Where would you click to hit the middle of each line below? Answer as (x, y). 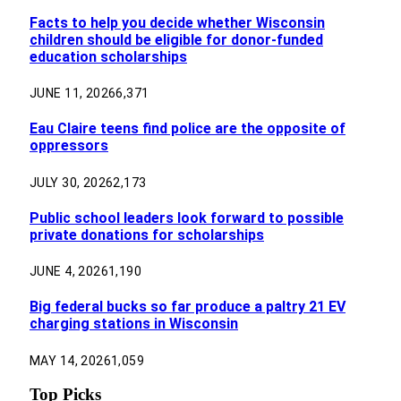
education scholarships (108, 56)
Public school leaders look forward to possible (187, 218)
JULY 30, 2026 (72, 182)
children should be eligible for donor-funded (176, 39)
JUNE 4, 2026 (69, 272)
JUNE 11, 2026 (73, 94)
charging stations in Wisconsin (134, 324)
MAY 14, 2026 (71, 360)
